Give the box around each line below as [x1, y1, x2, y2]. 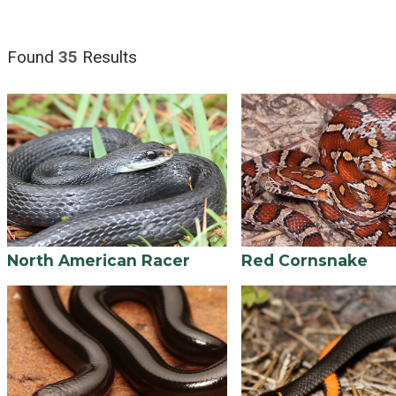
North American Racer [7, 251, 191, 270]
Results [78, 48, 138, 68]
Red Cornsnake [240, 251, 368, 270]
